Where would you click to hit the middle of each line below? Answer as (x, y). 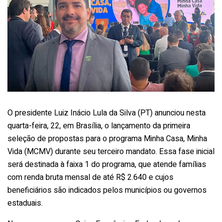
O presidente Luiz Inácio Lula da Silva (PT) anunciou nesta (107, 113)
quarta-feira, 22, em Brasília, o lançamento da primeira (99, 126)
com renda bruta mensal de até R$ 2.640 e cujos (90, 177)
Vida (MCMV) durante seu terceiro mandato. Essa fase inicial (111, 151)
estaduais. (25, 203)
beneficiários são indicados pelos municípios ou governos (107, 190)
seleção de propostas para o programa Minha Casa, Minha (107, 139)
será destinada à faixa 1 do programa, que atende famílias (107, 164)
